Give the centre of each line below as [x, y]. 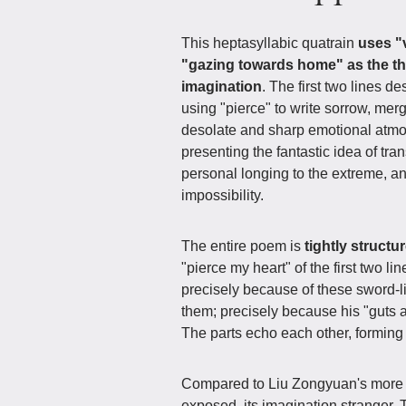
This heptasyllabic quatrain [270, 43]
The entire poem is [243, 246]
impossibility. [222, 195]
